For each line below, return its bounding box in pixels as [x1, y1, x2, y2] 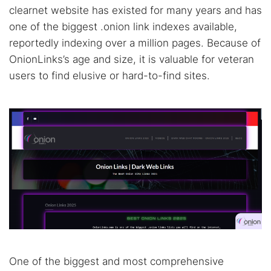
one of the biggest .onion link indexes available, [9, 21, 237, 33]
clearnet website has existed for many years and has [9, 4, 262, 16]
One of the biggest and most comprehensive [9, 255, 224, 267]
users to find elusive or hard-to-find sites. [9, 70, 210, 82]
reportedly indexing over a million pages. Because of [9, 37, 261, 49]
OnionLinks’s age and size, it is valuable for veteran [9, 53, 254, 65]
